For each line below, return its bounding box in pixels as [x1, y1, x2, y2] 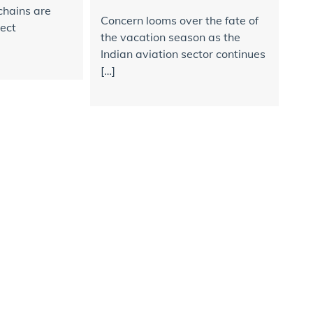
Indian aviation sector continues [100, 47, 265, 61]
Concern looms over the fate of [100, 13, 259, 28]
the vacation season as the [100, 30, 240, 45]
